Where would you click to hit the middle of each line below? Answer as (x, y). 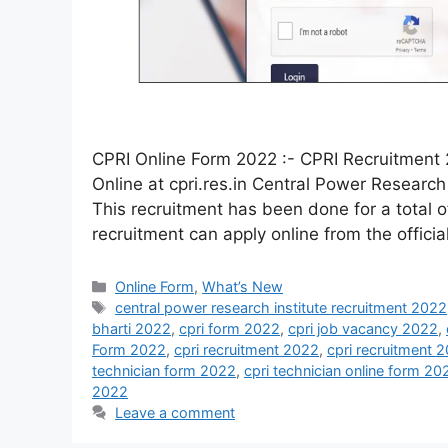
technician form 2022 (164, 371)
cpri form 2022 (229, 329)
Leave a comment (175, 413)
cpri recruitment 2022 (246, 350)
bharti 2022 (131, 329)
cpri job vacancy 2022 (363, 329)
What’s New (243, 287)
